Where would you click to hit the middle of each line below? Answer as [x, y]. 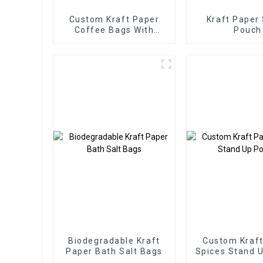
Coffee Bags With [114, 30]
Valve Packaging [114, 40]
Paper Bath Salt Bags [114, 251]
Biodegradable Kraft [114, 240]
